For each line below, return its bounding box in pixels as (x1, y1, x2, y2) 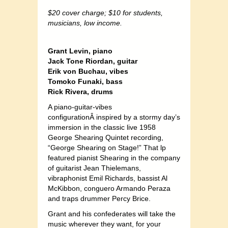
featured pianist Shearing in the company (48, 154, 180, 162)
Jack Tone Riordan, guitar (48, 57, 137, 66)
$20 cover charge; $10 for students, (48, 9, 163, 17)
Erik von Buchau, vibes (48, 67, 128, 76)
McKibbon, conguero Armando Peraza (48, 184, 170, 193)
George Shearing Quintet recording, (48, 133, 163, 142)
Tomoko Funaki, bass (48, 77, 123, 86)
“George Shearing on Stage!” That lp (48, 144, 166, 152)
